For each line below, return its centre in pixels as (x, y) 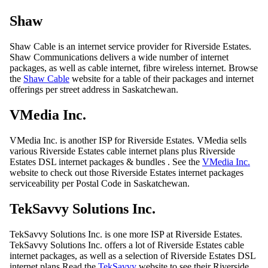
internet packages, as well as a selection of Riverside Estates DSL (133, 255)
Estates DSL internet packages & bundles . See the (106, 162)
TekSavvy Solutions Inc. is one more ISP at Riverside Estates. (126, 234)
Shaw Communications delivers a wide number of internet (119, 57)
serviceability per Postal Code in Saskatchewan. (100, 183)
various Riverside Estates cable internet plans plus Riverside (122, 151)
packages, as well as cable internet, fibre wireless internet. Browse (134, 68)
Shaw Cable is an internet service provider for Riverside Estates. (130, 47)
